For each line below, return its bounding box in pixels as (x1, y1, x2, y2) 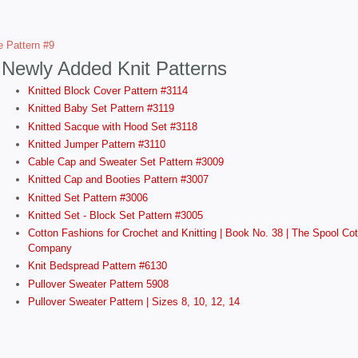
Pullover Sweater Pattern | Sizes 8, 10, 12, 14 (27, 295, 240, 308)
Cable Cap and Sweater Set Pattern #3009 (27, 156, 224, 168)
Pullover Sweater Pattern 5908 (27, 277, 169, 290)
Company (27, 242, 72, 254)
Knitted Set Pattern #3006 (27, 191, 148, 204)
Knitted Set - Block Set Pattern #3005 (27, 209, 203, 221)
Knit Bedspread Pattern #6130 (27, 260, 167, 272)
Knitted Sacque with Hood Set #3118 (27, 120, 197, 133)
